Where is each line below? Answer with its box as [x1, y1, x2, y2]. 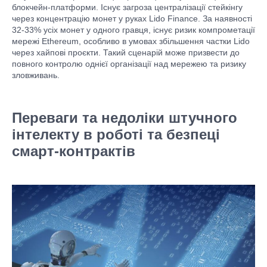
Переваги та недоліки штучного [12, 110, 237, 126]
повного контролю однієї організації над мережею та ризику [12, 59, 246, 69]
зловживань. [12, 70, 60, 80]
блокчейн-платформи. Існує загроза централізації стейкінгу [12, 2, 243, 12]
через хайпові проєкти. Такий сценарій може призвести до [12, 48, 240, 57]
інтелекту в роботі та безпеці [12, 126, 220, 142]
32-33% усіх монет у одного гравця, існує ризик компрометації [12, 25, 255, 35]
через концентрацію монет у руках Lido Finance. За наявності [12, 14, 252, 23]
